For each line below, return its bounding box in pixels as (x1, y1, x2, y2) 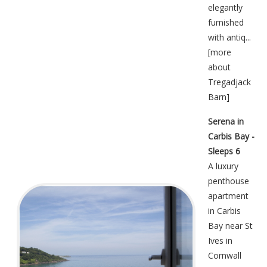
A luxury (208, 160, 238, 172)
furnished (208, 17, 244, 29)
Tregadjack (208, 76, 251, 88)
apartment (208, 190, 249, 202)
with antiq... (208, 32, 251, 44)
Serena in (208, 116, 244, 128)
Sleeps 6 (208, 145, 240, 157)
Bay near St (208, 220, 253, 232)
